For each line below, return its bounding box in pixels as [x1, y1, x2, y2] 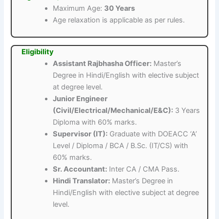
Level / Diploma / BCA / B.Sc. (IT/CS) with [53, 141, 189, 151]
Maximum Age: [53, 4, 105, 13]
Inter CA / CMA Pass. [107, 165, 180, 174]
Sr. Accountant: [53, 165, 108, 174]
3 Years [173, 106, 200, 115]
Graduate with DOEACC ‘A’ [108, 130, 197, 139]
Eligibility [22, 47, 54, 57]
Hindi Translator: [53, 176, 110, 186]
